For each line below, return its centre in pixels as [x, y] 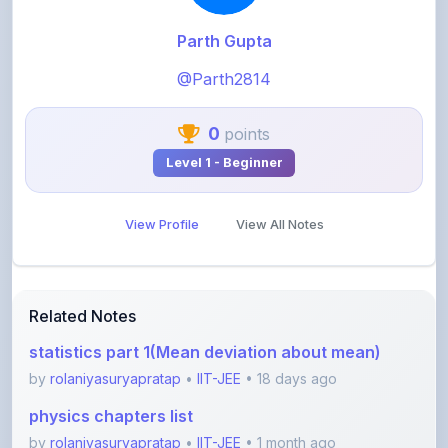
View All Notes [279, 179]
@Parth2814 [224, 34]
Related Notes [82, 270]
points [247, 88]
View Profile [161, 179]
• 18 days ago [289, 333]
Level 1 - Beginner [224, 117]
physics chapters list [111, 370]
